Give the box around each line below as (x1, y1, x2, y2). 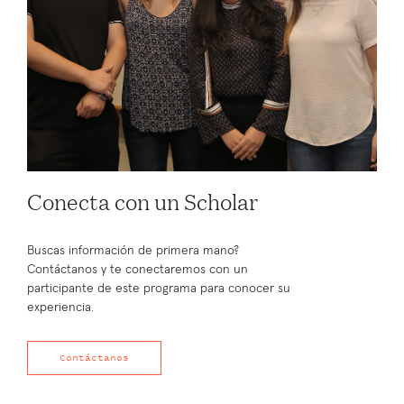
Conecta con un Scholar (27, 185, 258, 216)
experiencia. (27, 300, 94, 314)
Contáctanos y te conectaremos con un (27, 262, 248, 276)
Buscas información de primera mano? (27, 243, 239, 257)
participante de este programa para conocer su (27, 281, 290, 295)
